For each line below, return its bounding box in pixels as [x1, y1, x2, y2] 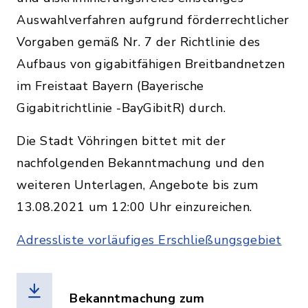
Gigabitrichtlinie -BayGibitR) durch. [16, 100, 230, 116]
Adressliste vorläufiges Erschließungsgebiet [16, 232, 282, 248]
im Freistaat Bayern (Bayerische [16, 78, 204, 94]
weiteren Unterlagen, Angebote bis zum [16, 177, 258, 193]
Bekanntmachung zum [69, 290, 204, 307]
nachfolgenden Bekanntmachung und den [16, 155, 264, 171]
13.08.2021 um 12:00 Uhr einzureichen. [16, 199, 252, 215]
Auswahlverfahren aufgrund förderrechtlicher [16, 12, 289, 28]
